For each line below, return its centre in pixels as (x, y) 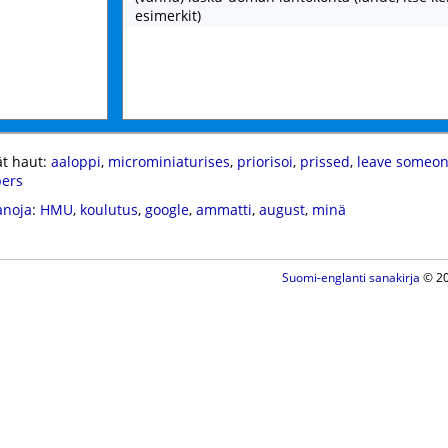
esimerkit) (168, 15)
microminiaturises (168, 161)
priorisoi (264, 161)
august (281, 209)
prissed (324, 161)
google (166, 209)
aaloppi (75, 161)
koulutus (108, 209)
